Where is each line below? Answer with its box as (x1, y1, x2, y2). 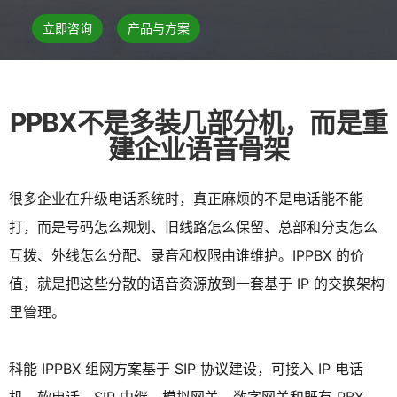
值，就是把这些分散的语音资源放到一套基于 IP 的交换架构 (9, 275, 385, 292)
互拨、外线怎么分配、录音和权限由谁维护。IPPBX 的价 (9, 246, 364, 264)
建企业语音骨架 (107, 133, 290, 165)
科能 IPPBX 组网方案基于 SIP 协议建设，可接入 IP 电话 (9, 360, 363, 378)
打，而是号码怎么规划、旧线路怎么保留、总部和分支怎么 (9, 218, 378, 236)
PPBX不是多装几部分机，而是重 (9, 106, 388, 138)
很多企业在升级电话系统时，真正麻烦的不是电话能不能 (9, 190, 363, 207)
